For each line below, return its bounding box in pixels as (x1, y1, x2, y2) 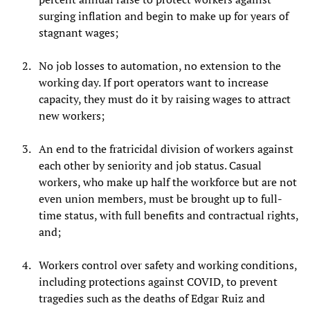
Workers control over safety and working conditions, (39, 257, 297, 273)
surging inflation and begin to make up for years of (39, 8, 289, 24)
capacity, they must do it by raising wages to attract (39, 91, 291, 107)
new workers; (39, 108, 104, 124)
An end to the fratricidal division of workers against (39, 141, 293, 157)
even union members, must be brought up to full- (39, 191, 282, 207)
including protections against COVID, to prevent (39, 274, 277, 290)
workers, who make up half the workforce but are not (39, 174, 297, 190)
